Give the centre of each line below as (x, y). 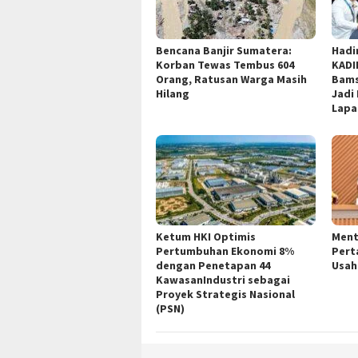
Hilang (173, 94)
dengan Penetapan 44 (213, 265)
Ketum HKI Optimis (206, 236)
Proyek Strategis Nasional (225, 294)
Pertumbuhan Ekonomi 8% (225, 251)
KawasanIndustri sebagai (223, 279)
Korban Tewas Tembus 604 (225, 65)
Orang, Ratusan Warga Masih (231, 80)
